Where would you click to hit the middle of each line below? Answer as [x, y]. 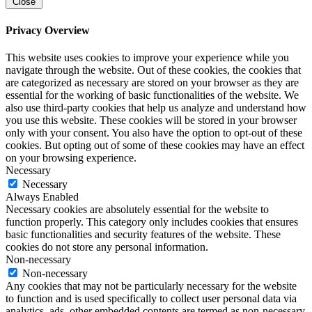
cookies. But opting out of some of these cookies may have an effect [155, 145]
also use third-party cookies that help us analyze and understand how [156, 107]
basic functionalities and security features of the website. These [143, 234]
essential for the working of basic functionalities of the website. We [152, 95]
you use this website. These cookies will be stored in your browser [151, 120]
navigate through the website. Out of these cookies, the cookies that [153, 70]
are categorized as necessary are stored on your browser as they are [152, 82]
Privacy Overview [48, 30]
